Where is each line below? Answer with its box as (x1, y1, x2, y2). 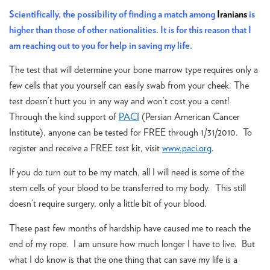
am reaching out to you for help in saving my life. (9, 40, 192, 51)
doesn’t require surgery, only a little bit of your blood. (9, 199, 207, 209)
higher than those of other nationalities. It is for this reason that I (9, 25, 251, 35)
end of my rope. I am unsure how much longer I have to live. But (9, 239, 255, 249)
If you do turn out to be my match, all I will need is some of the (9, 168, 244, 178)
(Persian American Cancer (139, 111, 240, 122)
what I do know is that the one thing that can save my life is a (9, 254, 237, 265)
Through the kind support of (9, 111, 119, 122)
